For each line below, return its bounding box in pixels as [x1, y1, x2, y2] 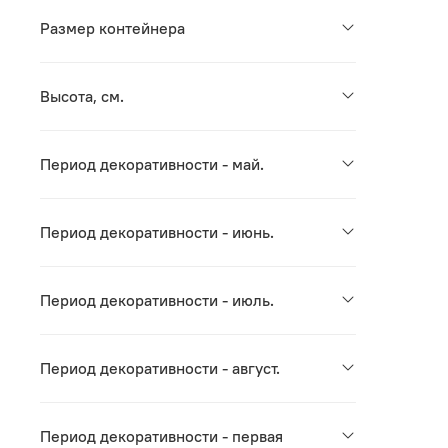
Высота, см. [40, 85, 124, 106]
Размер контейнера [40, 17, 185, 38]
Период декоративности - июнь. [40, 221, 274, 242]
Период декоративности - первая [40, 425, 283, 446]
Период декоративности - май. [40, 153, 264, 174]
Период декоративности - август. [40, 357, 280, 378]
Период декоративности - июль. [40, 289, 274, 310]
